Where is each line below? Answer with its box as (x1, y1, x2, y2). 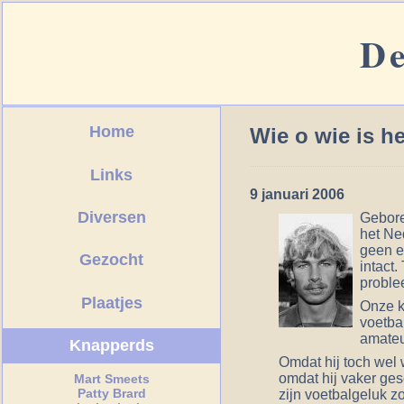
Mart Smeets (73, 371, 150, 386)
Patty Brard (77, 385, 146, 400)
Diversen (77, 207, 146, 226)
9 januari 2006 (250, 186, 345, 202)
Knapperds (69, 336, 154, 355)
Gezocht (79, 251, 144, 270)
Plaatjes (80, 293, 142, 312)
